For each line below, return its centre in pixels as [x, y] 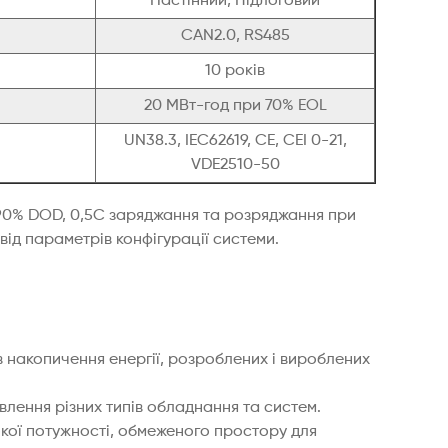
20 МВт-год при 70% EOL [235, 106]
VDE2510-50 [235, 165]
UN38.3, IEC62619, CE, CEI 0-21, [235, 141]
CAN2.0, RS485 [235, 36]
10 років [235, 71]
